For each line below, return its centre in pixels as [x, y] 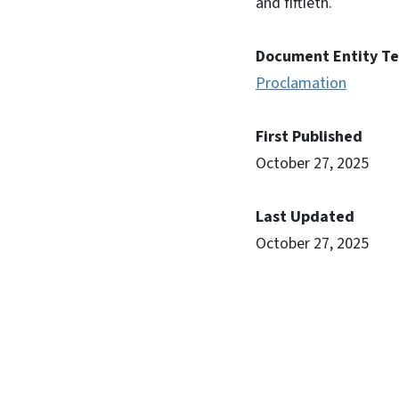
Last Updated [305, 217]
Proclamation [301, 84]
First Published [309, 137]
